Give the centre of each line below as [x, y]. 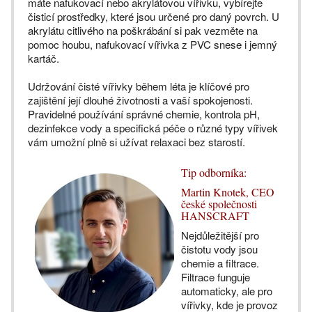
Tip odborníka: [214, 173]
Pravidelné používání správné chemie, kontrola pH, [144, 114]
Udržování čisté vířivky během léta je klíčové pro [139, 86]
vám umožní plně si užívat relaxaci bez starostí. [138, 142]
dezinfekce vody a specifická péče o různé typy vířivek [153, 128]
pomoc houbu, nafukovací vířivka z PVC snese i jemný [153, 45]
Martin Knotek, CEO [228, 192]
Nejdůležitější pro [220, 235]
